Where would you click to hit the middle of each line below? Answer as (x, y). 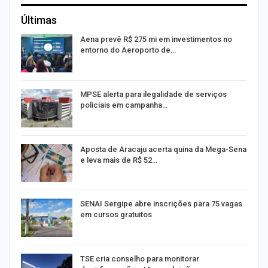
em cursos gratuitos (116, 215)
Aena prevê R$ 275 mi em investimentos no (156, 39)
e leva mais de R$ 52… (119, 160)
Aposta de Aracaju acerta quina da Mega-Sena (163, 149)
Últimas (39, 20)
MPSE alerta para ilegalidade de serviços (153, 94)
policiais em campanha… (124, 105)
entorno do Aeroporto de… (128, 50)
